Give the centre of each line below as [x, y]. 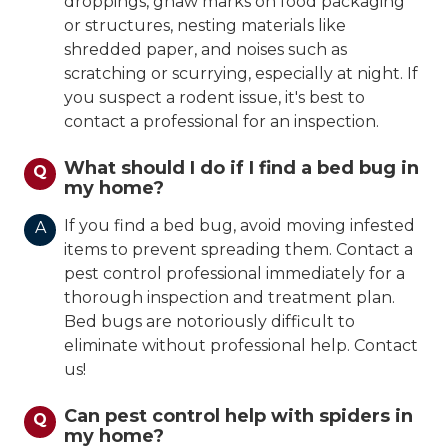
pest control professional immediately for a [234, 274]
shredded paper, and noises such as [205, 50]
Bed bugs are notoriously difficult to [209, 322]
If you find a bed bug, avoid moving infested [239, 226]
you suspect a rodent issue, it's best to [214, 98]
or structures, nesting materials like [205, 26]
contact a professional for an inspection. [221, 122]
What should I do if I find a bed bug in [241, 168]
